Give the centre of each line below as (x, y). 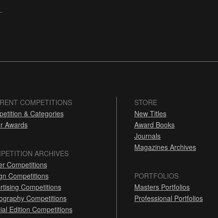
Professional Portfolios (169, 198)
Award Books (154, 125)
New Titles (150, 114)
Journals (147, 136)
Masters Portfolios (162, 187)
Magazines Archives (165, 147)
